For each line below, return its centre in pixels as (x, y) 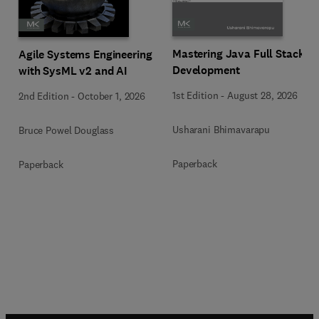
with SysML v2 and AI (73, 70)
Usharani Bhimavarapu (221, 130)
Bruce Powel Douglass (67, 130)
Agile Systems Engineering (85, 54)
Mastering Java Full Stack (239, 54)
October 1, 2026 (111, 96)
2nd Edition (44, 96)
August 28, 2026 (262, 95)
